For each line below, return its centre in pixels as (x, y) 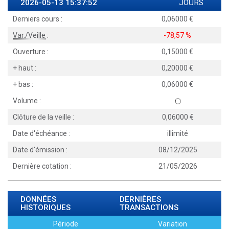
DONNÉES (38, 199)
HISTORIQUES (45, 208)
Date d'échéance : (41, 133)
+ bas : (23, 84)
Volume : (27, 101)
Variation (173, 224)
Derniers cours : (38, 19)
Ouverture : (31, 52)
